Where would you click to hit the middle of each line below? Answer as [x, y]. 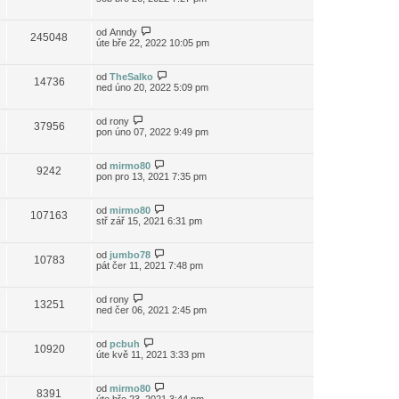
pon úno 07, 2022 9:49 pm [152, 132]
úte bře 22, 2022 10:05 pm [153, 43]
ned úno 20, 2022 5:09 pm [152, 87]
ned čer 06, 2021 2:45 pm [151, 310]
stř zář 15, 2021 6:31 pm [149, 221]
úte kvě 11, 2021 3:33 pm [151, 354]
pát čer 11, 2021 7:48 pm [150, 265]
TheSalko [131, 77]
